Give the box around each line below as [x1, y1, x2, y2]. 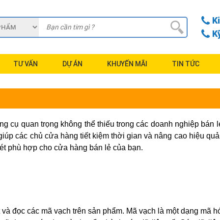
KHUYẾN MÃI [107, 60, 147, 68]
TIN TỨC [172, 60, 199, 68]
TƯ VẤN [13, 60, 38, 68]
